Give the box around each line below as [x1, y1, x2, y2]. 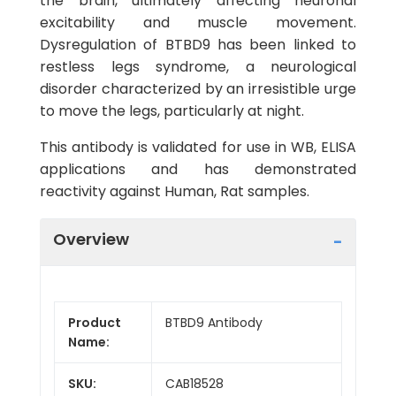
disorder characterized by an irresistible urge [40, 79, 356, 99]
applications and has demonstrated [40, 159, 356, 179]
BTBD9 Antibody [165, 313, 263, 331]
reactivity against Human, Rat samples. [40, 181, 309, 202]
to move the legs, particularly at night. [40, 101, 304, 121]
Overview [53, 227, 129, 250]
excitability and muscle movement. [40, 12, 356, 33]
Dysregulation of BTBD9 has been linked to [40, 34, 356, 55]
